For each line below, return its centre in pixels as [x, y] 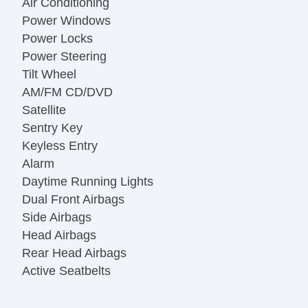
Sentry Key [52, 128]
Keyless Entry [60, 146]
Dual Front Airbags [73, 200]
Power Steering [64, 57]
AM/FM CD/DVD [67, 92]
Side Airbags [57, 218]
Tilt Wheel [49, 75]
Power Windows [66, 21]
